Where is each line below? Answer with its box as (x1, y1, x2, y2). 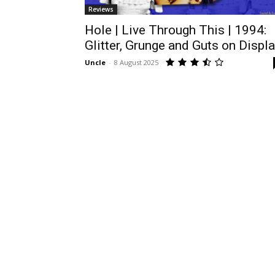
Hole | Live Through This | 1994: (85, 23, 266, 37)
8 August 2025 (114, 58, 158, 67)
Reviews (88, 5, 114, 14)
